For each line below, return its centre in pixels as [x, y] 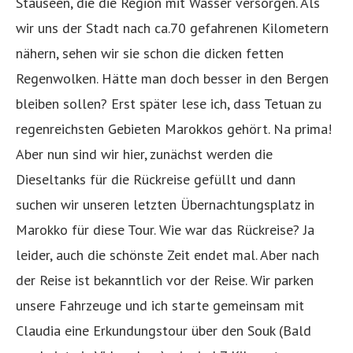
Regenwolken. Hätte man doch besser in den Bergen [172, 78]
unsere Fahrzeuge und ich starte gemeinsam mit [160, 305]
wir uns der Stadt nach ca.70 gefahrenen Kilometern [172, 28]
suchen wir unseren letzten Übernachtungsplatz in [165, 204]
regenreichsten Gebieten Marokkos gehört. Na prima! [174, 129]
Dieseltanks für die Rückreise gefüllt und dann [156, 179]
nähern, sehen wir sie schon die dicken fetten [150, 53]
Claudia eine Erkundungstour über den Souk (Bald [163, 331]
